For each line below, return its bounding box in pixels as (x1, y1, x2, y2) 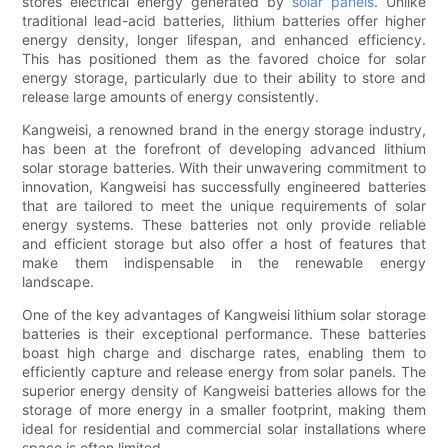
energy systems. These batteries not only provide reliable (22, 216, 426, 234)
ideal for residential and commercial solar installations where (22, 420, 426, 438)
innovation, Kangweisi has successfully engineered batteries (22, 178, 426, 196)
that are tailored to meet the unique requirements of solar (22, 197, 426, 215)
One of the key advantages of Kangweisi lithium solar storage (22, 306, 426, 324)
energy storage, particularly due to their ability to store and (22, 69, 426, 87)
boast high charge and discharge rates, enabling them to (22, 344, 426, 362)
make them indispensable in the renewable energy (22, 254, 426, 272)
